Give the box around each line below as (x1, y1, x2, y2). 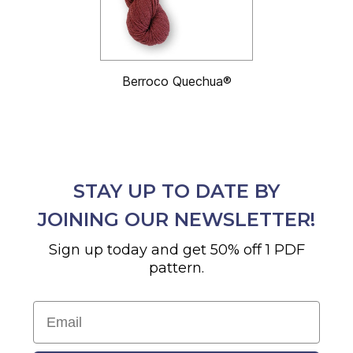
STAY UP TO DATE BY (73, 179, 280, 203)
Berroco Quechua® (121, 72, 232, 89)
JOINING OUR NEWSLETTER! (38, 207, 315, 231)
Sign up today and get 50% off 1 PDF (48, 240, 305, 258)
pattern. (149, 258, 204, 277)
